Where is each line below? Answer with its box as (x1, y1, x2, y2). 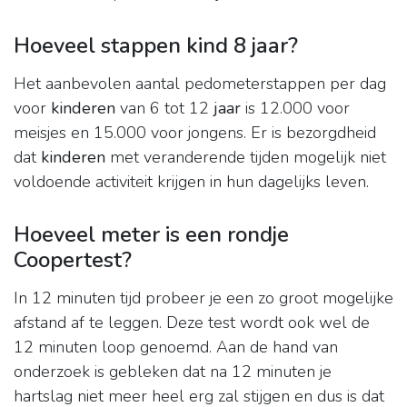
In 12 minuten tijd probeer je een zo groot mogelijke (14, 287, 393, 310)
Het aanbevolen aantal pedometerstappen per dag (14, 73, 386, 95)
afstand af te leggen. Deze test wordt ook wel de (14, 312, 370, 334)
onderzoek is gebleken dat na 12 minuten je (14, 361, 332, 383)
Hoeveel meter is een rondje (14, 220, 289, 250)
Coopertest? (14, 245, 132, 275)
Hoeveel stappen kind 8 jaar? (14, 31, 298, 61)
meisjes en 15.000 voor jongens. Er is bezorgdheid (14, 122, 376, 144)
